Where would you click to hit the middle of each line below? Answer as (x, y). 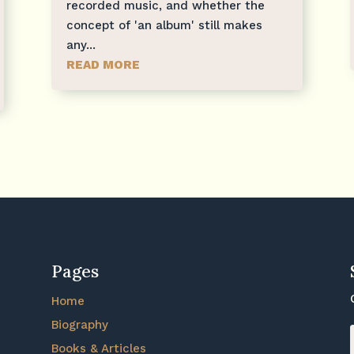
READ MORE (103, 64)
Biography (79, 324)
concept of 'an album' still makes (164, 25)
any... (81, 45)
